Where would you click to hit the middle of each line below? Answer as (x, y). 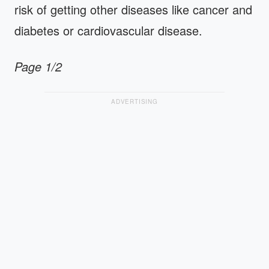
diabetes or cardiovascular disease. (108, 30)
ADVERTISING (134, 101)
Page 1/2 (38, 66)
